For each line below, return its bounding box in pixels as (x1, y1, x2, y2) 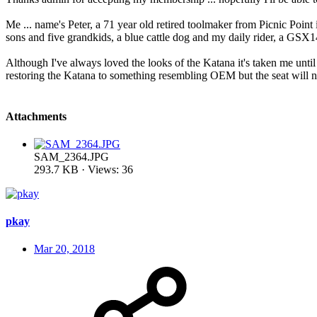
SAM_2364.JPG (34, 150, 109, 163)
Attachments (6, 110, 67, 122)
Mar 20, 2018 (34, 243, 95, 255)
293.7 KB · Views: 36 (34, 163, 133, 175)
